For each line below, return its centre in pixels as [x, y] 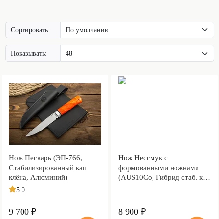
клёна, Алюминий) [38, 177]
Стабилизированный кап [47, 167]
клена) [128, 187]
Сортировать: [30, 30]
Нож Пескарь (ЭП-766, [45, 158]
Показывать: [29, 53]
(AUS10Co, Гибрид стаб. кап [164, 177]
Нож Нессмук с [143, 158]
